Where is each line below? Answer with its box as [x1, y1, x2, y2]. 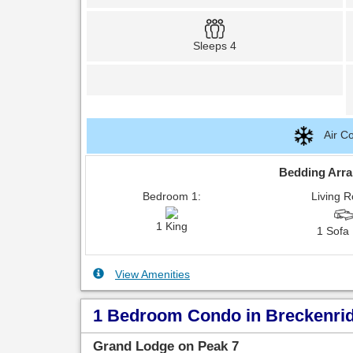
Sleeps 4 [193, 39, 236, 53]
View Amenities [115, 268, 190, 281]
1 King [156, 220, 188, 233]
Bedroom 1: [143, 190, 202, 203]
